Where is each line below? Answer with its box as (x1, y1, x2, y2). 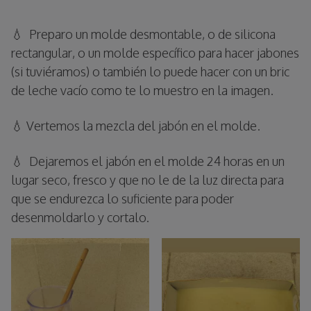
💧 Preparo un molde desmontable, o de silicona (11, 26, 276, 42)
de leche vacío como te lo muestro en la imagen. (11, 82, 274, 98)
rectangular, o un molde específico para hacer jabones (11, 44, 299, 60)
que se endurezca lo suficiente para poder (11, 190, 234, 206)
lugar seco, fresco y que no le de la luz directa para (11, 171, 284, 187)
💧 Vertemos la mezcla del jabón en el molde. (11, 117, 260, 133)
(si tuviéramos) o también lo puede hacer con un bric (11, 63, 289, 79)
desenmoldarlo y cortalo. (11, 209, 149, 225)
